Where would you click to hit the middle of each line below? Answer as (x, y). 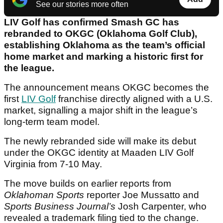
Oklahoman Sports (44, 195)
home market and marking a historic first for (104, 57)
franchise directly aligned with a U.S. (134, 99)
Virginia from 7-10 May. (54, 164)
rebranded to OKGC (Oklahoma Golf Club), (101, 34)
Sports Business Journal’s (60, 207)
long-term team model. (52, 122)
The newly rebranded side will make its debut (100, 141)
